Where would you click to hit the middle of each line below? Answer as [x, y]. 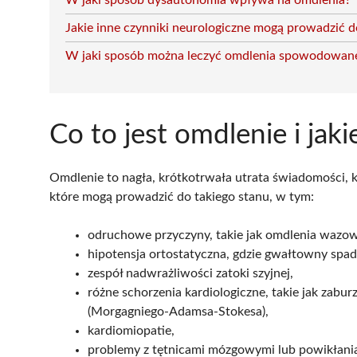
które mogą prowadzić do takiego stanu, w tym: [182, 197]
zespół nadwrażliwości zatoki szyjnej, [190, 273]
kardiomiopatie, [131, 331]
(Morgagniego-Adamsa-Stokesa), [178, 312]
